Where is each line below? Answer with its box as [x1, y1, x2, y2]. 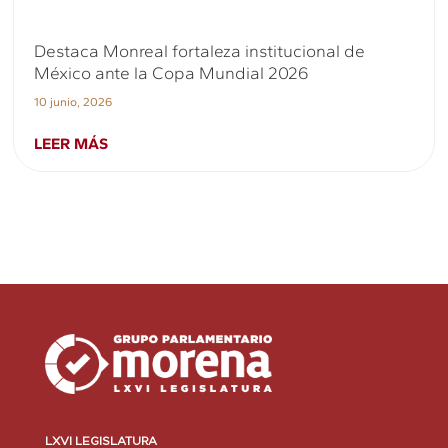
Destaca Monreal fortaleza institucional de [34, 40, 366, 61]
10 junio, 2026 [34, 94, 113, 109]
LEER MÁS [34, 133, 109, 153]
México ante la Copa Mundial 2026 [34, 62, 310, 83]
